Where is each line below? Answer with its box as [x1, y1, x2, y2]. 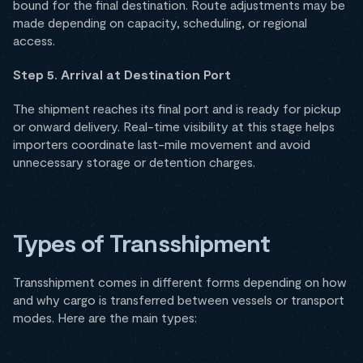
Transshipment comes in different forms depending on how [13, 274, 347, 289]
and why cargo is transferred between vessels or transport [13, 292, 344, 307]
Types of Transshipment [13, 228, 270, 257]
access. [13, 32, 55, 48]
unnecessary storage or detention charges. [13, 154, 255, 169]
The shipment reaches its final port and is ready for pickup [13, 100, 341, 116]
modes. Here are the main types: [13, 310, 197, 325]
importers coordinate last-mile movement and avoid [13, 136, 310, 152]
